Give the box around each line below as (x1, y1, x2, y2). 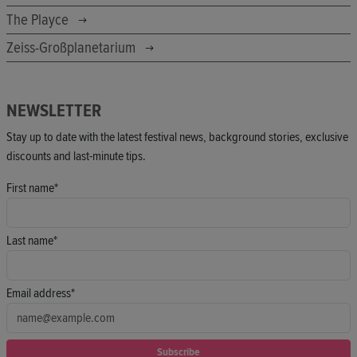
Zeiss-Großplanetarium (6, 38, 139, 58)
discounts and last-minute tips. (6, 148, 146, 165)
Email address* (6, 285, 75, 302)
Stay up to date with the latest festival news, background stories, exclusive (6, 129, 348, 146)
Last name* (6, 233, 57, 249)
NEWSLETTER (6, 100, 101, 123)
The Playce (6, 10, 72, 29)
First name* (6, 180, 58, 197)
